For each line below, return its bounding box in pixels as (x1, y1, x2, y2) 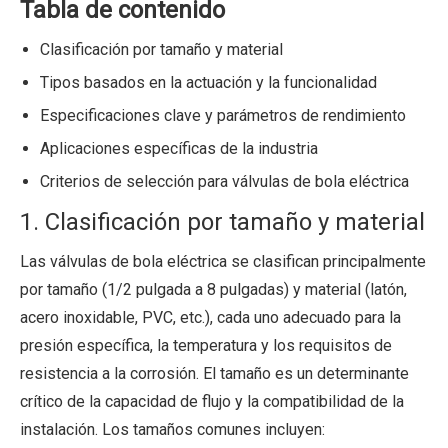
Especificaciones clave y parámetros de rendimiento (40, 105, 406, 125)
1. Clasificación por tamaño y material (20, 207, 425, 236)
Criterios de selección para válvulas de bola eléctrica (40, 171, 409, 191)
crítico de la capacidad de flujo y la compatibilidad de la (20, 391, 404, 411)
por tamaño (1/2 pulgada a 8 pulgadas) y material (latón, (20, 279, 407, 299)
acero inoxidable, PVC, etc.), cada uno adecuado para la (20, 307, 401, 327)
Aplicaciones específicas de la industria (40, 138, 318, 158)
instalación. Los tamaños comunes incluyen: (20, 419, 325, 439)
